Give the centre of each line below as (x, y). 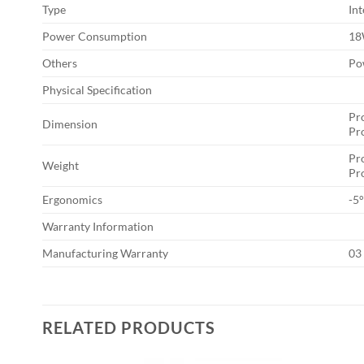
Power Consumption (95, 37)
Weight (61, 166)
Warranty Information (98, 227)
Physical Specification (97, 90)
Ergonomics (72, 200)
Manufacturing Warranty (105, 253)
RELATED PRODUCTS (129, 328)
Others (60, 63)
